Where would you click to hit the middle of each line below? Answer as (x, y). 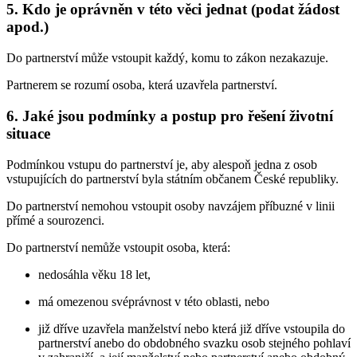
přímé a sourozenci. (55, 220)
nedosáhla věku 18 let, (94, 274)
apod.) (27, 27)
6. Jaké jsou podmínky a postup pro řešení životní (170, 116)
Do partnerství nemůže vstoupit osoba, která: (118, 247)
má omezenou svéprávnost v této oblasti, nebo (154, 301)
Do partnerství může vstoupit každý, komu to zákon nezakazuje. (167, 58)
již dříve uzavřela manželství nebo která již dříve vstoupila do (192, 328)
